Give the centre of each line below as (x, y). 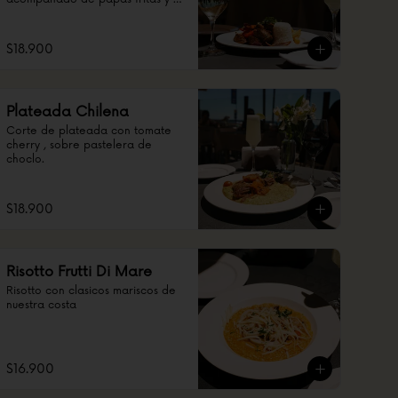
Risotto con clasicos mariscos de (91, 291)
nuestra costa (41, 305)
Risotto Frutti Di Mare (79, 272)
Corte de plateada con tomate (89, 131)
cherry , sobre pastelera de (79, 145)
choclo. (25, 159)
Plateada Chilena (68, 112)
